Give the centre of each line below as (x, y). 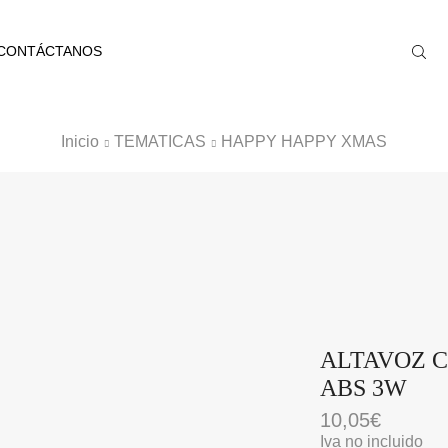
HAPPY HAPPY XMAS (304, 141)
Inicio (80, 141)
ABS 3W (363, 388)
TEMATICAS (160, 141)
